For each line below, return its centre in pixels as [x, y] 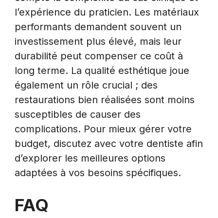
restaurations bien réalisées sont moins [105, 100]
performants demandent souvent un [98, 27]
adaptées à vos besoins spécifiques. [98, 173]
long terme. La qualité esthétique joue [102, 70]
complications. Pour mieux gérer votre [103, 129]
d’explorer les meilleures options [90, 158]
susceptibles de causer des [78, 114]
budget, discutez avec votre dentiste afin [109, 143]
